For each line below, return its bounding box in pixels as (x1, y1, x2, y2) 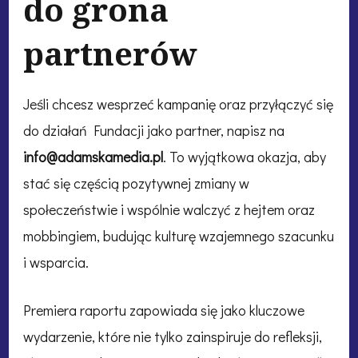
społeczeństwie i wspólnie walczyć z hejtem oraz (23, 199, 315, 219)
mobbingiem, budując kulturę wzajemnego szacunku (23, 225, 334, 245)
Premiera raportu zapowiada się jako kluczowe (23, 300, 304, 320)
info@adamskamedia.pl (23, 146, 163, 166)
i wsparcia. (23, 252, 89, 272)
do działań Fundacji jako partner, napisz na (23, 120, 284, 140)
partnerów (23, 30, 197, 75)
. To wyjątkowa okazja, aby (163, 146, 326, 166)
